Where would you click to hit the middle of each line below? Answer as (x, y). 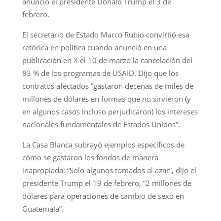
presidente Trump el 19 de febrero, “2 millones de (107, 183)
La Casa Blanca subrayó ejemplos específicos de (103, 144)
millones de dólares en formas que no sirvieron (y (106, 98)
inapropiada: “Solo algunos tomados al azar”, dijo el (109, 170)
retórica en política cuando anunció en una (94, 47)
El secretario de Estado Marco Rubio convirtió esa (106, 34)
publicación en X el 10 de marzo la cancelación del (107, 60)
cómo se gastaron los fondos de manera (90, 157)
